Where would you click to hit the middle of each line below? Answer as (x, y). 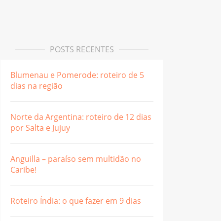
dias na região (36, 86)
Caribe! (23, 169)
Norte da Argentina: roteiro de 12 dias (81, 117)
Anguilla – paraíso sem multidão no (75, 159)
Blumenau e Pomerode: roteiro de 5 (77, 75)
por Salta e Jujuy (40, 128)
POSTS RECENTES (82, 49)
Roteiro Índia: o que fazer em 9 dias (75, 201)
